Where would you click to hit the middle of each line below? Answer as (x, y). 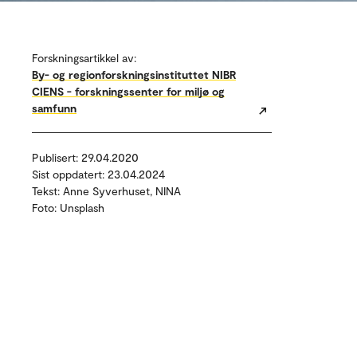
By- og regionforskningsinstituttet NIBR (134, 75)
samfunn (54, 108)
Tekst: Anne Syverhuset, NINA (106, 191)
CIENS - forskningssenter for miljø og (128, 91)
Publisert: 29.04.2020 (85, 157)
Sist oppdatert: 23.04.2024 (98, 174)
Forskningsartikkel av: (84, 58)
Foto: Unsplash (68, 208)
